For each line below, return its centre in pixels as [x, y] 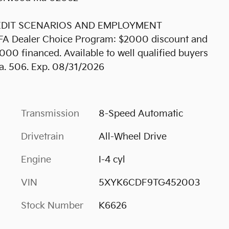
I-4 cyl [112, 159]
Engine [36, 159]
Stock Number [52, 205]
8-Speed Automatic [141, 113]
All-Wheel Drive [132, 136]
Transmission [50, 113]
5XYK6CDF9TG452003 [149, 182]
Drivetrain [42, 136]
